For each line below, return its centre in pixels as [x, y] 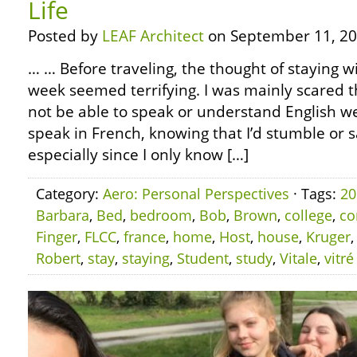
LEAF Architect [153, 36]
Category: [69, 194]
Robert [58, 258]
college [308, 215]
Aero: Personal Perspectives [196, 194]
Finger [57, 237]
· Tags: [315, 194]
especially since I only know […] [138, 155]
